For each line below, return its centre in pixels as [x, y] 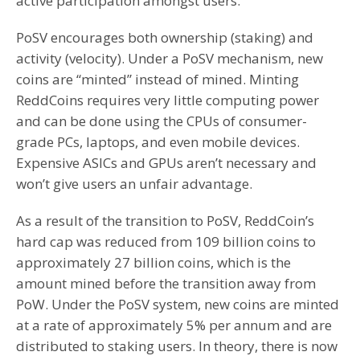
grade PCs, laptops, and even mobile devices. [158, 142]
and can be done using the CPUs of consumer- [162, 121]
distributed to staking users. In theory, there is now [177, 346]
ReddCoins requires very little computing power [168, 100]
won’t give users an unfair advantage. [134, 184]
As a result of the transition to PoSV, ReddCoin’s [165, 221]
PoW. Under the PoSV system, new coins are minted [178, 305]
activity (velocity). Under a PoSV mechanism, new [170, 59]
